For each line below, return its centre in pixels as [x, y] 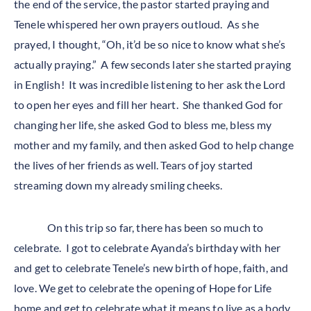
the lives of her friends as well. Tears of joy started [134, 165]
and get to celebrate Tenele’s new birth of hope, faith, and [151, 268]
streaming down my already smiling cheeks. [120, 185]
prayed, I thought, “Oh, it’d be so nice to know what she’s [150, 44]
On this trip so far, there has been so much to [155, 227]
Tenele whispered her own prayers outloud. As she [136, 24]
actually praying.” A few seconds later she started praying [153, 64]
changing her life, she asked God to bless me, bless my [143, 125]
